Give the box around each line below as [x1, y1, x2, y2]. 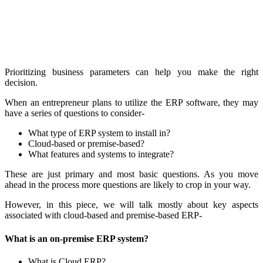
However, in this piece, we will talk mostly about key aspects [5, 200, 258, 210]
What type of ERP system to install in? [28, 128, 170, 139]
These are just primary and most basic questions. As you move [5, 169, 258, 180]
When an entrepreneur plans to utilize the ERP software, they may [5, 97, 258, 108]
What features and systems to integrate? [28, 149, 174, 160]
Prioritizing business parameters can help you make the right [5, 67, 258, 77]
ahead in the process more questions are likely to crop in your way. [5, 180, 251, 190]
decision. [5, 77, 38, 88]
